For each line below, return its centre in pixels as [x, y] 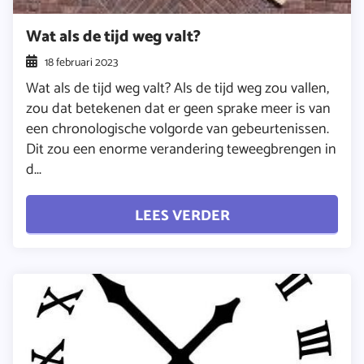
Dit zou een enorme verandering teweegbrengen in [181, 150]
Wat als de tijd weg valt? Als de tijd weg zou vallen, [178, 89]
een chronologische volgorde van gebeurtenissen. [178, 130]
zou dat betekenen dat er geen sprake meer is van [178, 109]
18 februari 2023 [82, 63]
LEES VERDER [182, 215]
